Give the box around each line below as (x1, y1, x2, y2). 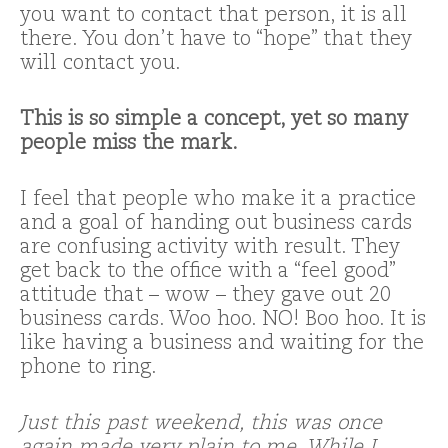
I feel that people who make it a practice (20, 190, 416, 211)
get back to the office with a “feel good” (20, 262, 395, 283)
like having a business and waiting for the (20, 334, 424, 355)
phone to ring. (20, 358, 157, 379)
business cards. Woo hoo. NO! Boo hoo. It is (20, 310, 426, 331)
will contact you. (20, 54, 181, 75)
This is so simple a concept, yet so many (20, 110, 408, 131)
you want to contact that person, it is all (20, 6, 407, 27)
